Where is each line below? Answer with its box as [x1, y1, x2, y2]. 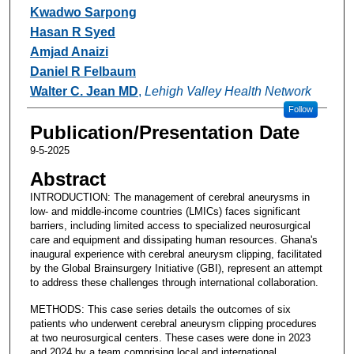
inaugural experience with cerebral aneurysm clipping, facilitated [29, 247, 322, 260]
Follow [288, 104, 313, 114]
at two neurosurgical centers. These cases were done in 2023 [29, 331, 311, 344]
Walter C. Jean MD [29, 84, 138, 98]
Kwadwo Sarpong [29, 5, 137, 19]
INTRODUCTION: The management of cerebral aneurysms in [29, 190, 310, 203]
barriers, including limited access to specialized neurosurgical [29, 219, 311, 232]
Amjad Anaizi [29, 44, 108, 58]
